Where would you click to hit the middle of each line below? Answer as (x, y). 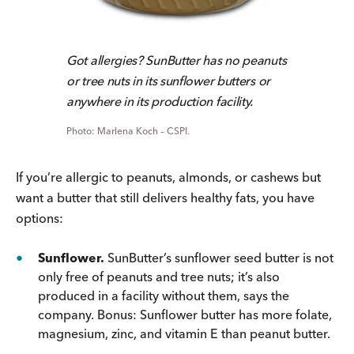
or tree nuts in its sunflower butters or (168, 80)
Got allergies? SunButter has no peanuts (177, 60)
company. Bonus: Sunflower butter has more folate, (185, 314)
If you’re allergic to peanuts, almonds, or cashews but (168, 177)
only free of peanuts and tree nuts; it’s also (159, 276)
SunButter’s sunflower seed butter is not (220, 257)
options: (40, 218)
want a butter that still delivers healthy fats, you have (165, 197)
